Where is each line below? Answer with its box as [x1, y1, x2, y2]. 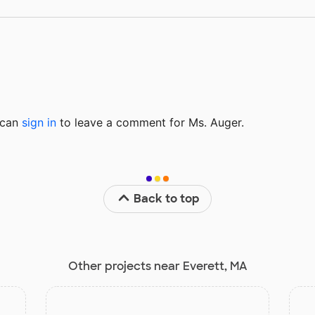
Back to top [134, 191, 200, 207]
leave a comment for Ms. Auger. [71, 115, 244, 130]
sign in [22, 115, 56, 130]
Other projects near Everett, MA [68, 259, 247, 274]
